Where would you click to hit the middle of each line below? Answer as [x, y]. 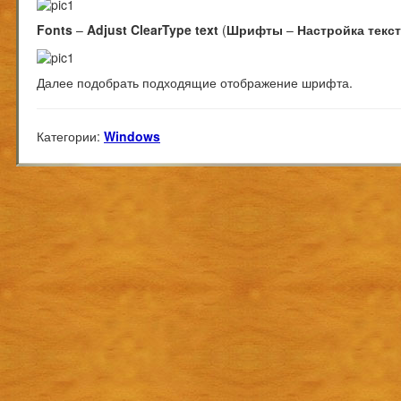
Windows [132, 136]
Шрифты [255, 30]
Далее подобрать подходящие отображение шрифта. [195, 82]
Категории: [68, 136]
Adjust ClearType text [153, 30]
